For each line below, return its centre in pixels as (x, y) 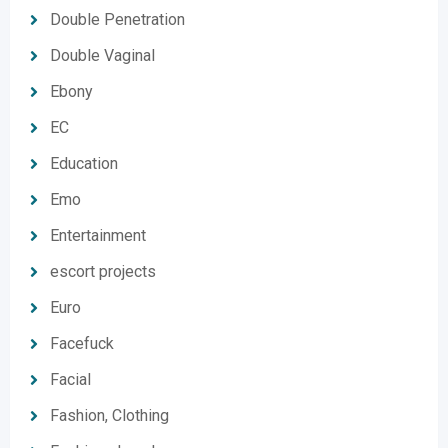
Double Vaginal (102, 55)
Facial (70, 379)
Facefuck (82, 343)
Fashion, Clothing (109, 415)
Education (84, 163)
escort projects (103, 271)
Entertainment (98, 235)
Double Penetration (117, 19)
